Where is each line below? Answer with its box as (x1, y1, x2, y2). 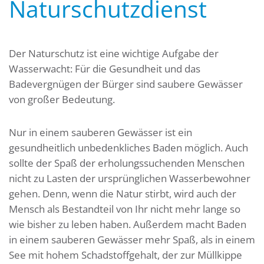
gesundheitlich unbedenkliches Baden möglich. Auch (9, 141, 248, 154)
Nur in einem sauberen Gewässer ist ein (9, 126, 192, 139)
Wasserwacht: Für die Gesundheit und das (9, 62, 200, 75)
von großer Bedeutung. (9, 93, 117, 106)
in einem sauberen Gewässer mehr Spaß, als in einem (9, 233, 255, 246)
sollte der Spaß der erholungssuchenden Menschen (9, 156, 245, 170)
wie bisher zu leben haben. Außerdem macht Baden (9, 217, 246, 231)
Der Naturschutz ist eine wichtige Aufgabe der (9, 47, 219, 60)
